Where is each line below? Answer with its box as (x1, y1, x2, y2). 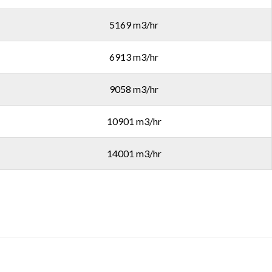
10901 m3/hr (106, 115, 161, 127)
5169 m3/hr (109, 19, 158, 30)
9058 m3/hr (109, 83, 158, 95)
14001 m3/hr (106, 148, 161, 159)
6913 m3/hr (109, 51, 158, 63)
